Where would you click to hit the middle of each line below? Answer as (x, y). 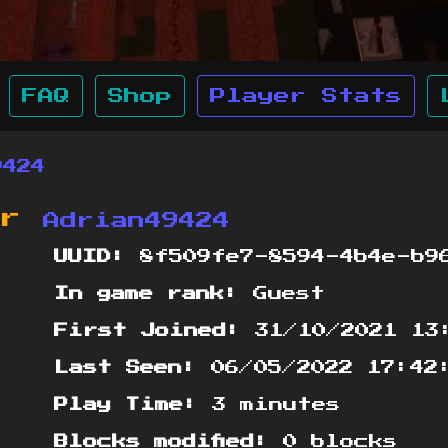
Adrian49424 (136, 221)
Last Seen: (125, 368)
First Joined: (147, 331)
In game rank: (146, 294)
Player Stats (306, 95)
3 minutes (269, 405)
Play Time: (126, 405)
